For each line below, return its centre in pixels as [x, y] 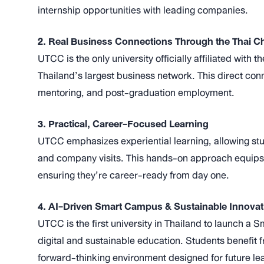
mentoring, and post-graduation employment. [136, 93]
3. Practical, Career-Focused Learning [123, 124]
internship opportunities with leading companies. [143, 10]
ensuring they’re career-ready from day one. [133, 175]
